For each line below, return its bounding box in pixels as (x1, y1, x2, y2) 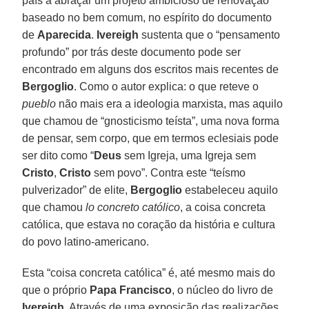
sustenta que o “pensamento (139, 28, 281, 41)
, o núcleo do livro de (172, 283, 274, 296)
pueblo (22, 97, 57, 110)
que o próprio (22, 283, 90, 296)
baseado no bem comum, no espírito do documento (22, 11, 272, 23)
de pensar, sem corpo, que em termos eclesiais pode (22, 132, 279, 144)
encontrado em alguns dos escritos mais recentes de (22, 63, 279, 75)
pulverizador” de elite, (22, 183, 131, 196)
